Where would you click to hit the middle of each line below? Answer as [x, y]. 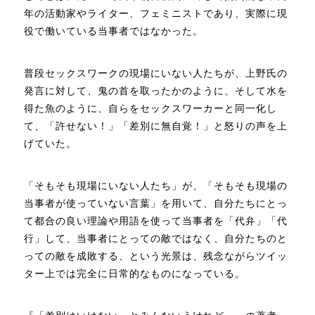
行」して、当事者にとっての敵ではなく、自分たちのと [156, 238]
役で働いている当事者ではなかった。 [114, 31]
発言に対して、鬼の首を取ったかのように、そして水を [156, 90]
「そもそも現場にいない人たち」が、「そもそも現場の [156, 185]
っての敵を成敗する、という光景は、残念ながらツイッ [156, 256]
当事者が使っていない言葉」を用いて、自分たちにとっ [156, 203]
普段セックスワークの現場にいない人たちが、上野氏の [156, 73]
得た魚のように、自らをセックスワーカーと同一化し [151, 108]
